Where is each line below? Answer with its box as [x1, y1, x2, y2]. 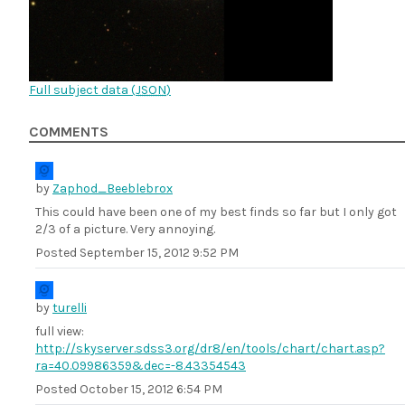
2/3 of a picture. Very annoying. [35, 221, 215, 237]
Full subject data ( [29, 82, 136, 98]
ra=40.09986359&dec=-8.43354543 [35, 358, 246, 373]
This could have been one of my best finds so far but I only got [35, 204, 397, 220]
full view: [35, 324, 84, 339]
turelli [52, 300, 87, 316]
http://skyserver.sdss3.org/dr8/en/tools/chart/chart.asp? [35, 341, 385, 356]
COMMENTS [29, 124, 108, 140]
